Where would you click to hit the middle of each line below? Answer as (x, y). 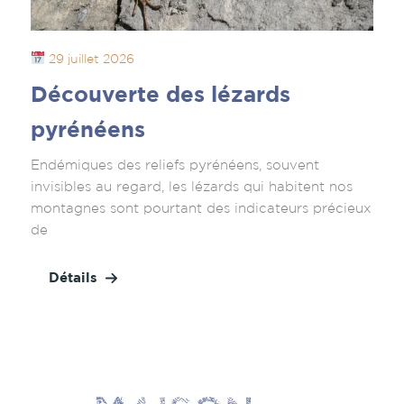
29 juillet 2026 (89, 58)
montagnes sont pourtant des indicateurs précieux (201, 207)
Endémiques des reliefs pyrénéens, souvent (175, 164)
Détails (73, 278)
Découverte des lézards (161, 93)
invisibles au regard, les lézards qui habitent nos (192, 186)
